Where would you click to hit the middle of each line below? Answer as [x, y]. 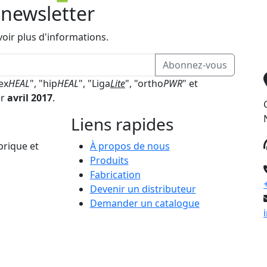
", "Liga [94, 83]
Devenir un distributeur [143, 189]
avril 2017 [30, 98]
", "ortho [144, 83]
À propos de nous [130, 146]
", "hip [44, 83]
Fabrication [115, 175]
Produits [109, 160]
